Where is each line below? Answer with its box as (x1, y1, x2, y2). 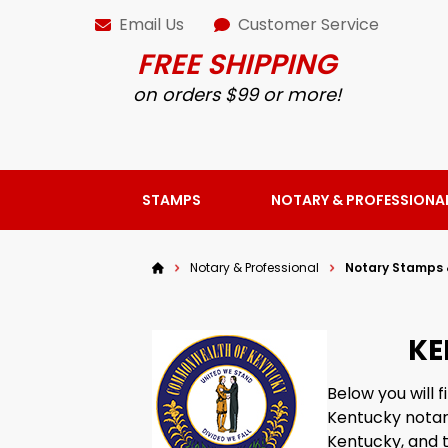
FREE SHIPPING (137, 45, 338, 84)
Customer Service (238, 13, 380, 36)
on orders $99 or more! (133, 82, 342, 107)
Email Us (119, 13, 185, 36)
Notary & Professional (190, 258, 319, 276)
